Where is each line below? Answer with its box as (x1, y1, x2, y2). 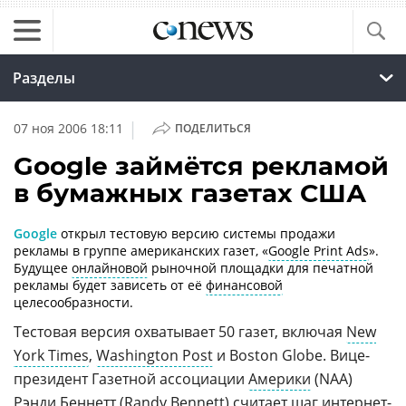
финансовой (206, 276, 283, 294)
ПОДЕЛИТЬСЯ (174, 121, 251, 136)
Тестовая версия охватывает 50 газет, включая (14, 322, 346, 342)
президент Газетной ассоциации (14, 369, 248, 389)
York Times (14, 345, 89, 365)
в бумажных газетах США (14, 178, 366, 208)
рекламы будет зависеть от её (14, 276, 206, 294)
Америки (248, 369, 311, 389)
